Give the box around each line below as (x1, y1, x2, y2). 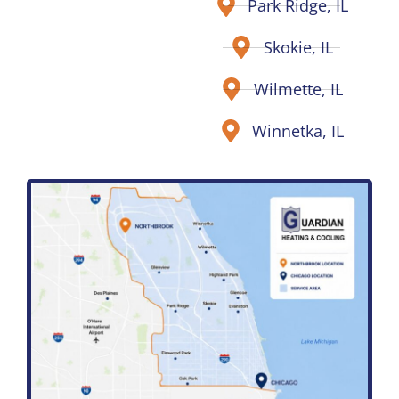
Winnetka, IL (252, 119, 345, 142)
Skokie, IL (263, 36, 333, 58)
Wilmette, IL (253, 77, 343, 100)
